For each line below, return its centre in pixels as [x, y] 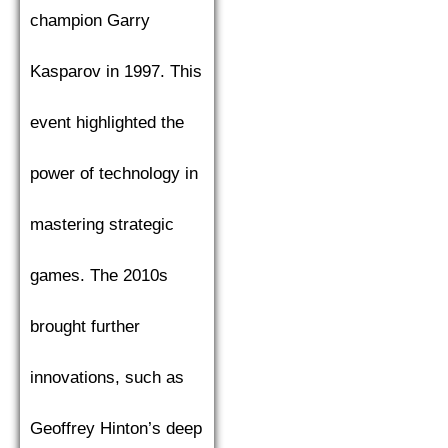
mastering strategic [102, 225]
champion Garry [90, 21]
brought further [85, 327]
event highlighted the [107, 123]
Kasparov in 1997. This [116, 72]
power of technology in [114, 174]
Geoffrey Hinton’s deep [116, 429]
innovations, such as [107, 378]
